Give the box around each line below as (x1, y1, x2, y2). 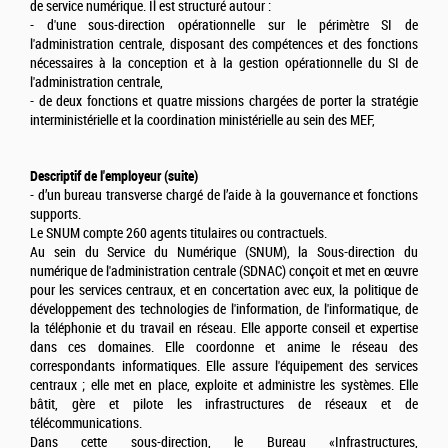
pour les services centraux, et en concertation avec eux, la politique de (30, 282, 418, 300)
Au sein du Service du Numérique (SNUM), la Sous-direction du (30, 244, 418, 262)
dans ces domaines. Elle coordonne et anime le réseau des (30, 339, 418, 357)
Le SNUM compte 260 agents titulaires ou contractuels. (30, 225, 327, 243)
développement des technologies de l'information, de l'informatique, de (30, 301, 418, 319)
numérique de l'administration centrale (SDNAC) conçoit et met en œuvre (30, 263, 418, 281)
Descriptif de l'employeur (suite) (30, 168, 198, 185)
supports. (30, 206, 81, 224)
